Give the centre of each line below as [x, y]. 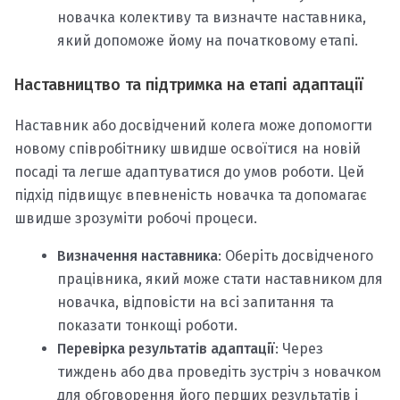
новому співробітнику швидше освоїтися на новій [187, 148]
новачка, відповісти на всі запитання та [196, 302]
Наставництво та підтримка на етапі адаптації [189, 84]
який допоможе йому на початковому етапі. [208, 40]
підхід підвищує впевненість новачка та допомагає [191, 195]
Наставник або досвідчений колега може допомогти [193, 125]
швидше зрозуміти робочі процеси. [136, 218]
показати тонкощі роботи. [147, 325]
